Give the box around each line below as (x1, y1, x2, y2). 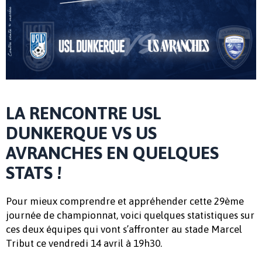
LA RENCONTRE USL (6, 102, 161, 123)
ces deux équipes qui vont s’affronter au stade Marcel (6, 223, 242, 235)
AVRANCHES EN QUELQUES (6, 142, 219, 163)
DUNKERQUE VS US (6, 122, 157, 143)
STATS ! (6, 162, 62, 182)
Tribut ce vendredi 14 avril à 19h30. (6, 237, 162, 249)
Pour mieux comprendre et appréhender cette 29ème (6, 195, 244, 207)
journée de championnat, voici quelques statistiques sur (6, 209, 254, 221)
